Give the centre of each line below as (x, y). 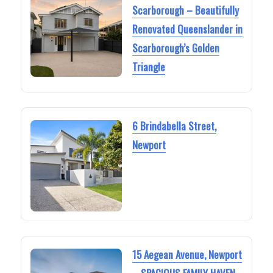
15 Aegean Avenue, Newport (187, 255)
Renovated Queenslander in (187, 29)
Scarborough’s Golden (175, 48)
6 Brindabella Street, (174, 126)
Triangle (148, 66)
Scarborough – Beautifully (185, 10)
